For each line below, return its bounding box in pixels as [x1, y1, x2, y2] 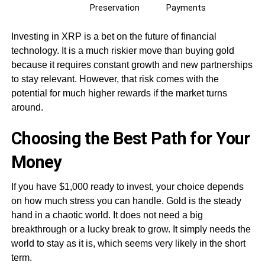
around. [11, 102, 43, 112]
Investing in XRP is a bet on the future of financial [11, 31, 216, 41]
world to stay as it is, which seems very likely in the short [11, 238, 245, 248]
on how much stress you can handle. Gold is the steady [11, 195, 241, 206]
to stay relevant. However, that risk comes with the [11, 73, 219, 84]
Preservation [89, 2, 140, 13]
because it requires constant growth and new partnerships [11, 59, 253, 70]
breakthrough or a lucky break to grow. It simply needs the [11, 224, 251, 234]
